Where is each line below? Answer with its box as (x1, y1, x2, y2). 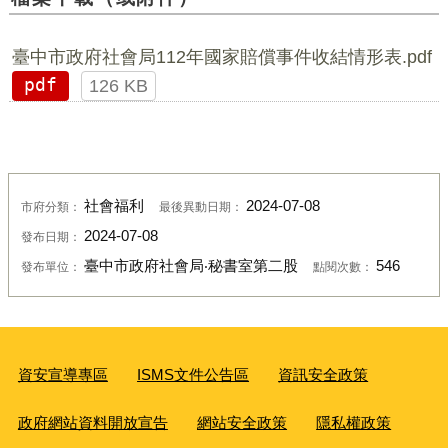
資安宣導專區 (17, 366, 108, 384)
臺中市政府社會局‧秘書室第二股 (83, 257, 298, 274)
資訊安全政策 (278, 366, 369, 384)
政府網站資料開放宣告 (17, 414, 168, 432)
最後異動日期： (158, 199, 246, 213)
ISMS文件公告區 (137, 366, 250, 384)
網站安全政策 (197, 414, 288, 432)
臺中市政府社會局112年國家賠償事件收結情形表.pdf (11, 46, 432, 67)
